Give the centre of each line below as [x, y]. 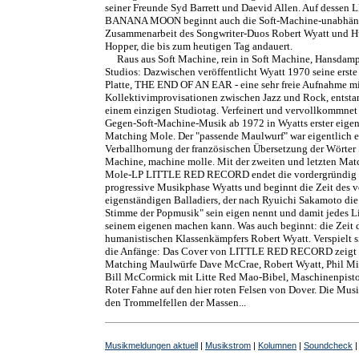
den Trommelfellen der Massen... [175, 303]
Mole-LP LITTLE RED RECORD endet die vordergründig [231, 174]
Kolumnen [277, 345]
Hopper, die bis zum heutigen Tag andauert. [199, 46]
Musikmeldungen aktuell [151, 345]
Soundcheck [328, 345]
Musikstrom [228, 345]
